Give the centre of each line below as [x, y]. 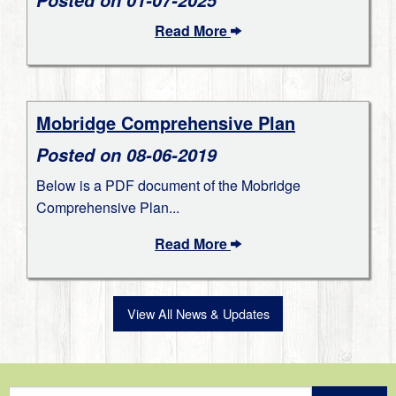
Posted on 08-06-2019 [126, 154]
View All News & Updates [198, 313]
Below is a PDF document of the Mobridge [168, 185]
